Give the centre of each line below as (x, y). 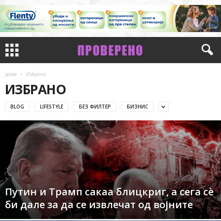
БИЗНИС (137, 106)
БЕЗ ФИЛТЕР (95, 106)
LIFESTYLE (52, 106)
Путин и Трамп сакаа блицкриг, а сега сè (109, 192)
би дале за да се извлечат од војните (99, 204)
